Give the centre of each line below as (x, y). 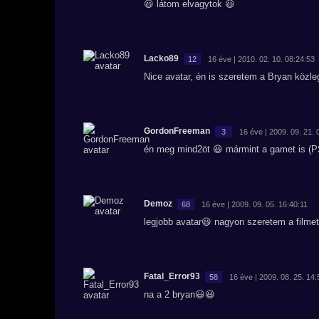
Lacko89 (161, 58)
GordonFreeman (177, 131)
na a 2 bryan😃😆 (179, 294)
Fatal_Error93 (172, 276)
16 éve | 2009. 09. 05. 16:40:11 (255, 204)
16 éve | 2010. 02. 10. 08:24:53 (261, 59)
